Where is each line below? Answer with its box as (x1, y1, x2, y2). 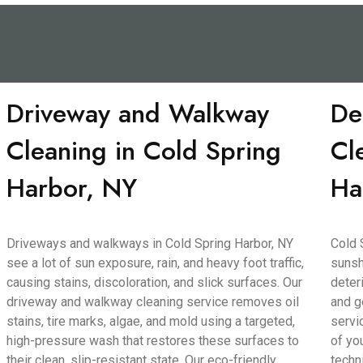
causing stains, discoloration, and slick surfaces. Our (6, 275, 303, 290)
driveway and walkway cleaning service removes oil (6, 294, 300, 310)
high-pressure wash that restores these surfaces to (6, 333, 300, 348)
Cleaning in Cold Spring (6, 132, 282, 169)
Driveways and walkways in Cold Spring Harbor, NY (6, 236, 294, 251)
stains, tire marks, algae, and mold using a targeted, (6, 314, 296, 329)
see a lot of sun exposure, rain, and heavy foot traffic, (6, 255, 305, 271)
